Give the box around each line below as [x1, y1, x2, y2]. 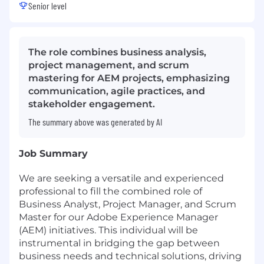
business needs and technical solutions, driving [19, 250, 242, 262]
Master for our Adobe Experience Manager [19, 212, 218, 223]
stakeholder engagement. [28, 98, 155, 110]
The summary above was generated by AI [28, 116, 162, 128]
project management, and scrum [28, 60, 189, 71]
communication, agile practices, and [28, 85, 205, 97]
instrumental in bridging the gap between [19, 237, 220, 249]
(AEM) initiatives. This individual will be [19, 225, 198, 236]
